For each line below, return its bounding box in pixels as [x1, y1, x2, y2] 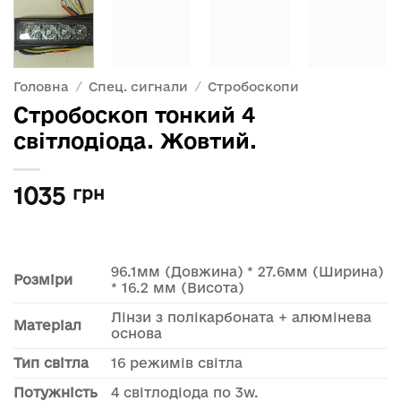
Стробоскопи [208, 78, 300, 94]
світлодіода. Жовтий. [13, 128, 257, 152]
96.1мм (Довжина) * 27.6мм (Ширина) [111, 264, 384, 280]
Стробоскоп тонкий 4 [13, 102, 255, 126]
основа [111, 326, 163, 342]
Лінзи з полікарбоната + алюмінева [111, 310, 372, 326]
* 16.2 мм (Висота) [111, 280, 244, 296]
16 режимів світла [111, 355, 243, 371]
